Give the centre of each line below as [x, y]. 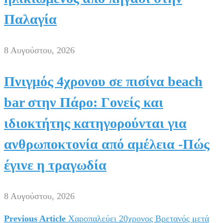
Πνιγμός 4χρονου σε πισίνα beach [103, 81]
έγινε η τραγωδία [55, 165]
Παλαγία [30, 19]
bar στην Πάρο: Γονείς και [84, 102]
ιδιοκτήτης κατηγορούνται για [95, 123]
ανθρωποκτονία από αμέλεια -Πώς [107, 144]
